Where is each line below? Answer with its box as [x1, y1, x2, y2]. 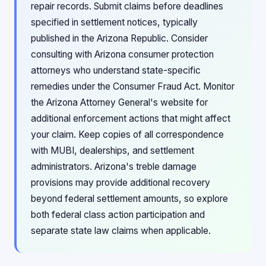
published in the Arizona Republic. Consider [31, 33, 208, 44]
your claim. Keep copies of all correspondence [31, 129, 224, 140]
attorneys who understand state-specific [31, 65, 201, 76]
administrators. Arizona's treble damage [31, 161, 197, 172]
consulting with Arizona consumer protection [31, 49, 214, 60]
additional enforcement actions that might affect [31, 113, 230, 124]
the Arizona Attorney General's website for [31, 97, 208, 108]
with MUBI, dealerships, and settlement [31, 145, 194, 156]
